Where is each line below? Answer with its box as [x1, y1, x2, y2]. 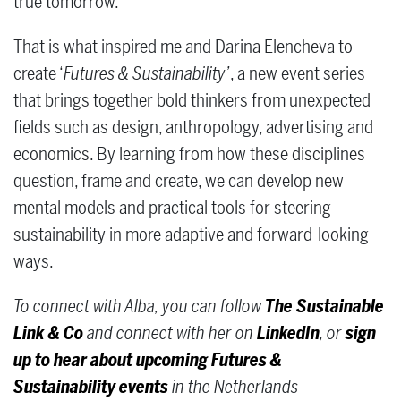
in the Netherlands [168, 375, 298, 399]
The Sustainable [265, 294, 384, 319]
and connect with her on [83, 321, 257, 346]
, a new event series [230, 62, 365, 86]
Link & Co [13, 321, 83, 346]
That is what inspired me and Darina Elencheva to [13, 35, 353, 59]
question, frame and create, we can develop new [13, 169, 344, 193]
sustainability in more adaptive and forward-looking [13, 223, 369, 247]
